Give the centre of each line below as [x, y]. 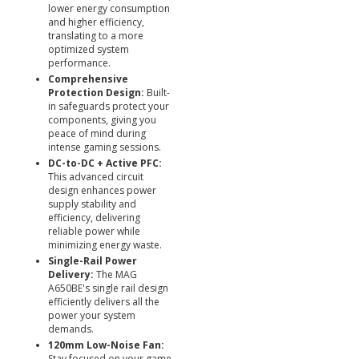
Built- [157, 93]
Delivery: [71, 274]
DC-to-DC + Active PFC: [105, 163]
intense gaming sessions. [105, 147]
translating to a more [96, 36]
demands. [71, 329]
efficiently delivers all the [104, 302]
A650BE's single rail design [108, 288]
